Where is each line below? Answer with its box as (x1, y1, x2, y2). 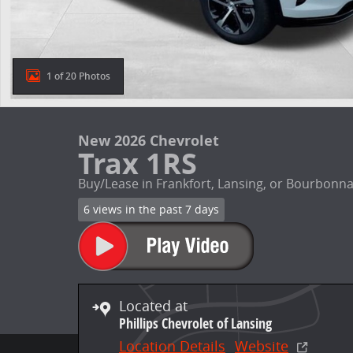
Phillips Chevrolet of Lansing (119, 313, 272, 333)
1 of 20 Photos (46, 70, 110, 82)
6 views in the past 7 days (83, 202, 219, 217)
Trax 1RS (78, 144, 197, 183)
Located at (119, 295, 188, 315)
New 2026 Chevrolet (78, 131, 219, 150)
